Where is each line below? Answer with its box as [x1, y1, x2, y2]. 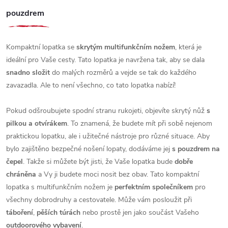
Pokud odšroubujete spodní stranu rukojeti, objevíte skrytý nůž [6, 105, 205, 116]
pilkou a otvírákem [6, 118, 67, 128]
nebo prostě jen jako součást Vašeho [80, 207, 199, 217]
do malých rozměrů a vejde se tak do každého [50, 67, 196, 77]
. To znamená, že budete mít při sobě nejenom [67, 118, 212, 128]
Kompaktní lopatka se [6, 42, 76, 52]
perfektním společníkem [115, 182, 193, 192]
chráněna [6, 169, 36, 179]
